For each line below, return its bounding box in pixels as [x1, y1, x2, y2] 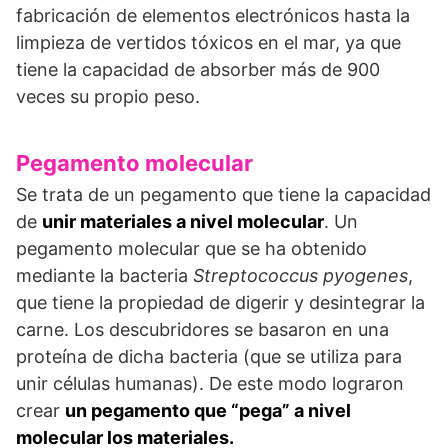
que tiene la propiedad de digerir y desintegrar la [16, 291, 425, 313]
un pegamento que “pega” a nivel [65, 399, 351, 421]
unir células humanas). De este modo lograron [16, 372, 404, 394]
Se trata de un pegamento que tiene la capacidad [16, 183, 431, 205]
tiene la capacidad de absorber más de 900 [16, 58, 380, 80]
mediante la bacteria [16, 264, 193, 286]
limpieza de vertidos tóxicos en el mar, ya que [16, 31, 401, 53]
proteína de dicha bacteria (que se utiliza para [16, 345, 402, 367]
